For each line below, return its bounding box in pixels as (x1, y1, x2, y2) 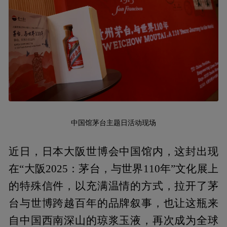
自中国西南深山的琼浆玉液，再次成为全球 (9, 214, 218, 226)
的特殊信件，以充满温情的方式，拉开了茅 (9, 180, 218, 192)
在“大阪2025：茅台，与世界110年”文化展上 (9, 163, 218, 174)
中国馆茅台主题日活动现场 (71, 117, 156, 127)
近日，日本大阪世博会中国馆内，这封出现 (9, 145, 218, 157)
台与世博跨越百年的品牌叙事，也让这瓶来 (9, 197, 218, 209)
